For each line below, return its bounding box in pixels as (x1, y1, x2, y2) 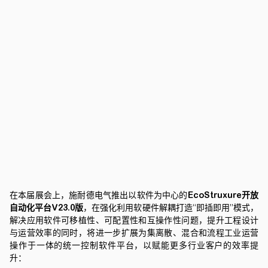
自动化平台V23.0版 (10, 203, 84, 212)
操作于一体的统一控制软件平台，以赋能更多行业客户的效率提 (10, 240, 258, 250)
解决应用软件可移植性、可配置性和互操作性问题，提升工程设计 (10, 215, 258, 225)
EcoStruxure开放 (187, 190, 259, 200)
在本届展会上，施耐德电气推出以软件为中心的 (10, 190, 188, 200)
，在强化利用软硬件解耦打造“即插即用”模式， (83, 203, 258, 212)
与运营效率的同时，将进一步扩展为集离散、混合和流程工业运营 (10, 228, 258, 237)
